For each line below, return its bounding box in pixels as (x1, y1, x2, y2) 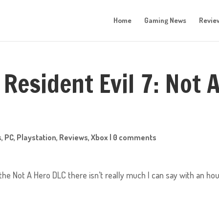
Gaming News (144, 16, 186, 25)
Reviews (59, 132, 88, 142)
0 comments (113, 132, 157, 142)
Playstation (17, 132, 57, 142)
